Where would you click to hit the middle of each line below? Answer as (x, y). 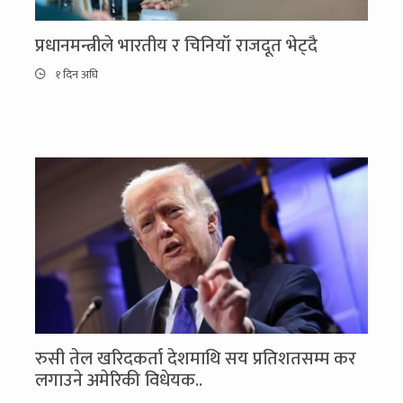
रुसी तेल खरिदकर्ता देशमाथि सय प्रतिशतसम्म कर (196, 359)
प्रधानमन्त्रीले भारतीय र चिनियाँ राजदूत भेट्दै (176, 45)
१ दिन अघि (75, 75)
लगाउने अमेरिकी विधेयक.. (119, 381)
